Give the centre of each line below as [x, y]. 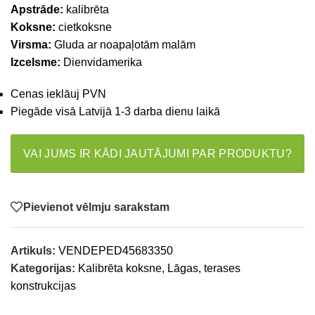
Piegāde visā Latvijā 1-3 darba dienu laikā [115, 111]
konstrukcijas [43, 286]
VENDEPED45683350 [116, 251]
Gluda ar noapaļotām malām [123, 45]
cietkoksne [84, 27]
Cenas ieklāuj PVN [58, 94]
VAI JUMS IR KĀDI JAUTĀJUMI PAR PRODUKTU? [157, 154]
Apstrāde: [37, 9]
